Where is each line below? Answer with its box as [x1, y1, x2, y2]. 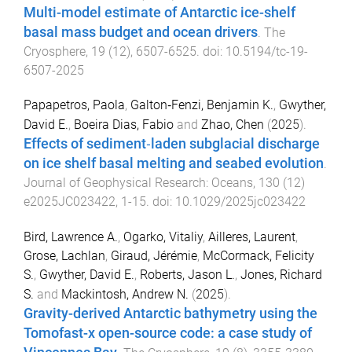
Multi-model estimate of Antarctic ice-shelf [24, 4, 295, 20]
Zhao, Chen [201, 117, 264, 133]
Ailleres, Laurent [208, 229, 295, 245]
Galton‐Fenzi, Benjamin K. [130, 97, 273, 113]
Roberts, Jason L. [140, 267, 235, 283]
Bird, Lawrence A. [24, 229, 118, 245]
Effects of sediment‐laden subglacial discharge [24, 136, 320, 152]
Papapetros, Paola [24, 97, 125, 113]
